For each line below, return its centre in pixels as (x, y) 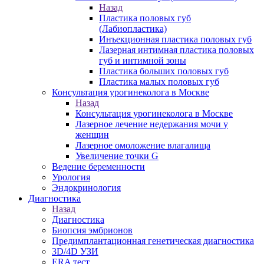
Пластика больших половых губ (164, 71)
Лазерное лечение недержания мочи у (152, 124)
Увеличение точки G (117, 156)
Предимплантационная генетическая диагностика (153, 241)
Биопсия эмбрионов (92, 230)
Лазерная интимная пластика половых (176, 50)
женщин (92, 135)
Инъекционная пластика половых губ (175, 39)
